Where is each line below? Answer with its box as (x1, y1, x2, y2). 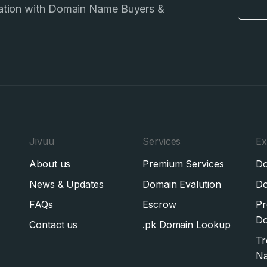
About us (29, 158, 71, 170)
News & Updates (29, 178, 104, 190)
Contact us (29, 219, 78, 231)
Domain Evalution (142, 178, 221, 190)
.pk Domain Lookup (142, 219, 231, 231)
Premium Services (142, 158, 224, 170)
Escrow (142, 198, 176, 210)
